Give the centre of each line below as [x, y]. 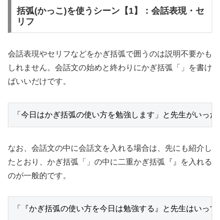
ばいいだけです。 [39, 82]
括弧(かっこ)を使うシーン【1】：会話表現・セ [110, 11]
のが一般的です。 [39, 175]
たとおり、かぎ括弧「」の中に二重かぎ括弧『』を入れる [110, 162]
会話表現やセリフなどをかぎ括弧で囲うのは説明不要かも [110, 54]
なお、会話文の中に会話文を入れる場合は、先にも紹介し [110, 148]
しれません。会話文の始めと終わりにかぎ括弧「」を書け [110, 68]
